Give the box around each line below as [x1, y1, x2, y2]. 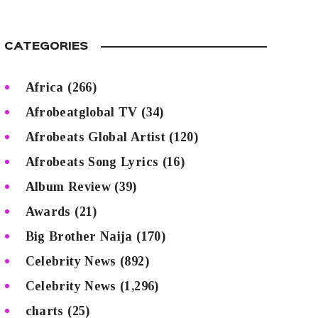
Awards [25, 204, 71, 219]
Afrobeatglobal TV [25, 104, 138, 119]
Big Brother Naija [25, 229, 133, 243]
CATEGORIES [4, 42, 88, 53]
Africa [25, 79, 64, 94]
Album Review [25, 179, 111, 194]
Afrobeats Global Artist [25, 129, 165, 144]
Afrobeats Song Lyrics [25, 154, 159, 169]
